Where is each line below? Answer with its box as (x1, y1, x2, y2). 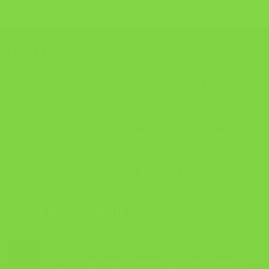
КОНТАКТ (9, 47, 58, 59)
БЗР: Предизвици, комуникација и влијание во (44, 255, 248, 267)
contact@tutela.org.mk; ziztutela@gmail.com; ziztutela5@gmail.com (9, 128, 255, 139)
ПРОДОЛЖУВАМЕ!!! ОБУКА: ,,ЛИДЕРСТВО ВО (44, 244, 253, 256)
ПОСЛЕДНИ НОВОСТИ (9, 207, 124, 219)
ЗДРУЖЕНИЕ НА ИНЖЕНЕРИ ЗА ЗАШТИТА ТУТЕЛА (9, 79, 228, 89)
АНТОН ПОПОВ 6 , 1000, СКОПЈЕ (9, 95, 131, 104)
